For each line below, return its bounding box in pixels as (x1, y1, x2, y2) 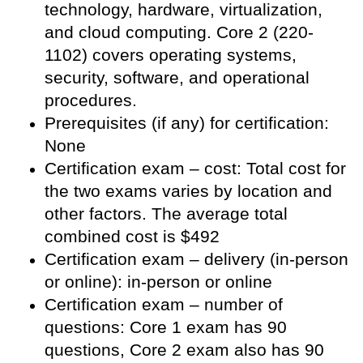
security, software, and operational (45, 67, 310, 87)
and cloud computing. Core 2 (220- (45, 22, 314, 41)
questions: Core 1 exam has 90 (45, 317, 287, 336)
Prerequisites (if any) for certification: (45, 113, 329, 132)
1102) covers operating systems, (45, 45, 297, 64)
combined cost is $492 (45, 226, 220, 246)
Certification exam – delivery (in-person (45, 249, 348, 268)
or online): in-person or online (45, 271, 272, 291)
